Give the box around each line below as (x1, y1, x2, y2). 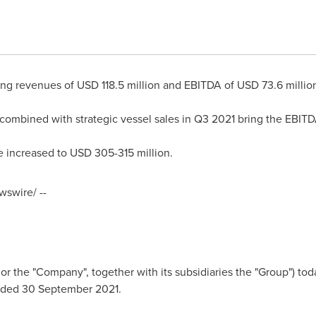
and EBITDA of (159, 77, 237, 92)
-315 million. (114, 145, 173, 160)
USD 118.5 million (76, 77, 160, 92)
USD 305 (69, 145, 114, 160)
